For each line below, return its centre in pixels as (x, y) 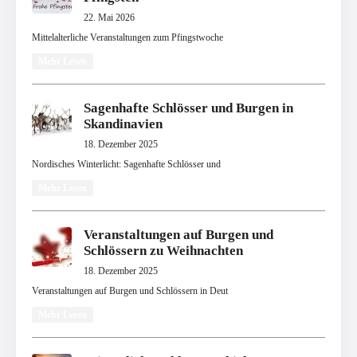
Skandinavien (123, 124)
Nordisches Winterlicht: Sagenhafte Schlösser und (126, 165)
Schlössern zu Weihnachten (163, 251)
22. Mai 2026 (109, 18)
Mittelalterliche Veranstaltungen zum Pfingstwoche (127, 38)
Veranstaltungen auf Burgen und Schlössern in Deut (130, 291)
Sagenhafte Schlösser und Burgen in (188, 108)
